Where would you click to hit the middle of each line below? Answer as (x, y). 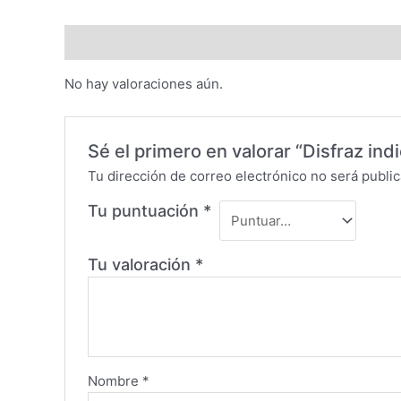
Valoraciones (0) (118, 42)
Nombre (115, 381)
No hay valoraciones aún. (144, 84)
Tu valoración (142, 265)
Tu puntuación (146, 211)
